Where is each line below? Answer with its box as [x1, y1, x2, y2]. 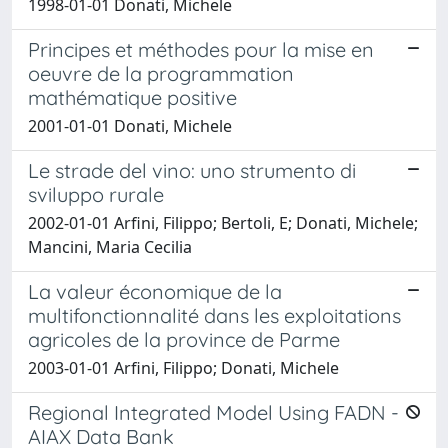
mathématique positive [28, 85, 237, 110]
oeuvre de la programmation [28, 61, 294, 86]
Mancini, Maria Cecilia [28, 236, 192, 258]
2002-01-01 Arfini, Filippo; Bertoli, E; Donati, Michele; [28, 212, 418, 234]
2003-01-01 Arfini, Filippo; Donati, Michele [28, 357, 339, 379]
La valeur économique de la [28, 279, 282, 304]
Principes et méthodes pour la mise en [28, 37, 374, 62]
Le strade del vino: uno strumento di [28, 158, 356, 183]
